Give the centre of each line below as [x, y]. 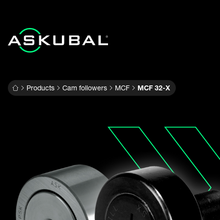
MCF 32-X [154, 88]
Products [41, 88]
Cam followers [85, 88]
